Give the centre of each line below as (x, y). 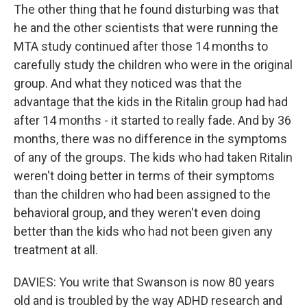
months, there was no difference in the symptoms (150, 139)
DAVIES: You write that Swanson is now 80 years (144, 282)
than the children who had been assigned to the (142, 194)
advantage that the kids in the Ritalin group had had (151, 102)
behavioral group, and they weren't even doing (137, 213)
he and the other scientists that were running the (146, 28)
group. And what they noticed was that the (128, 83)
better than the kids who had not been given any (143, 231)
